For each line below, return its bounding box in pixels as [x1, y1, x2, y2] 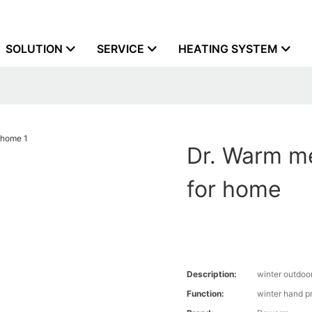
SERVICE [97, 42, 144, 56]
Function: [187, 288, 225, 299]
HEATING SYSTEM [178, 42, 278, 56]
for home [187, 175, 282, 203]
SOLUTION [6, 42, 63, 56]
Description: [187, 269, 237, 280]
